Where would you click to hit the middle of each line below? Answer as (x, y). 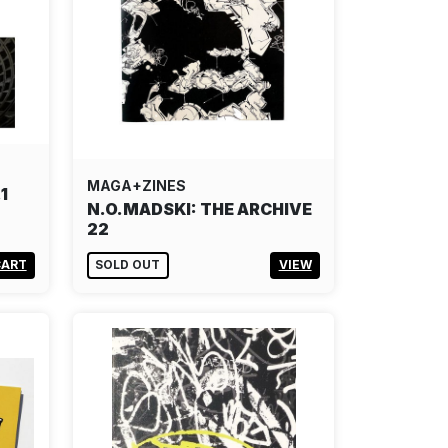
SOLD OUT (128, 265)
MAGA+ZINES (136, 185)
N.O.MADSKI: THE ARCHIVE (199, 208)
